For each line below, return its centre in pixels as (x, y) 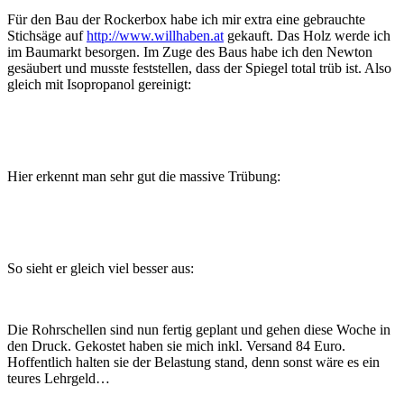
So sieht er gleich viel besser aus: (101, 269)
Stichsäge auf (47, 36)
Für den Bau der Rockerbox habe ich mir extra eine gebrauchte (186, 20)
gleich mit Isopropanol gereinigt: (99, 85)
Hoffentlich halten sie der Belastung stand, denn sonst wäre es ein (193, 363)
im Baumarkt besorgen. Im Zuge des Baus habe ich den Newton (190, 52)
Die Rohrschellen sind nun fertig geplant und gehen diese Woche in (199, 330)
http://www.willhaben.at (155, 36)
